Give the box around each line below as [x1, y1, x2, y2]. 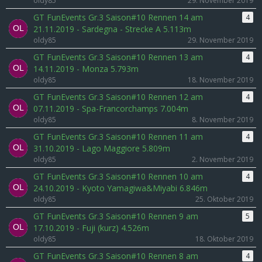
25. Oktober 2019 [195, 194, 253, 204]
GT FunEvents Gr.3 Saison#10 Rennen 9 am [33, 211, 198, 222]
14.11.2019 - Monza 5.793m [33, 63, 139, 74]
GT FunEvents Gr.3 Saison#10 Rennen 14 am [33, 12, 203, 23]
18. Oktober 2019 [195, 234, 253, 244]
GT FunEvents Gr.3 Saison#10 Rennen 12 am [33, 91, 203, 102]
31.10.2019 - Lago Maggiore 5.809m [33, 143, 170, 154]
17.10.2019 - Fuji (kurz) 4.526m [33, 222, 149, 233]
